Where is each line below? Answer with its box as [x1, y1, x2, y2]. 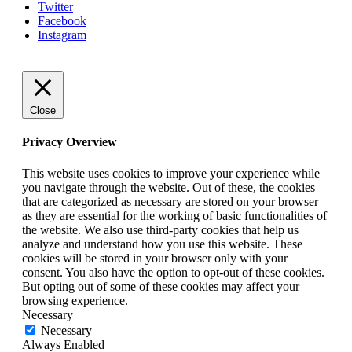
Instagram [38, 28, 86, 42]
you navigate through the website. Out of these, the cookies [22, 180, 315, 194]
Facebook [38, 14, 86, 28]
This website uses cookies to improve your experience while [22, 166, 320, 180]
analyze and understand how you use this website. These [22, 236, 302, 251]
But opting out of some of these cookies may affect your [22, 279, 299, 293]
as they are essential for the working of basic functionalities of [22, 208, 327, 222]
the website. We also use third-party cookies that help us [22, 222, 299, 236]
